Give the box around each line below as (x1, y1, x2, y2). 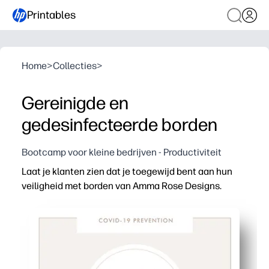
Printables (27, 8, 76, 22)
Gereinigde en (22, 92, 128, 114)
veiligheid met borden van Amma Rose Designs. (22, 180, 222, 192)
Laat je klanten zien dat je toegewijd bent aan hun (22, 166, 232, 177)
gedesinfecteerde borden (22, 113, 217, 136)
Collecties (53, 60, 97, 71)
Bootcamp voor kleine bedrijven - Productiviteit (22, 147, 222, 158)
